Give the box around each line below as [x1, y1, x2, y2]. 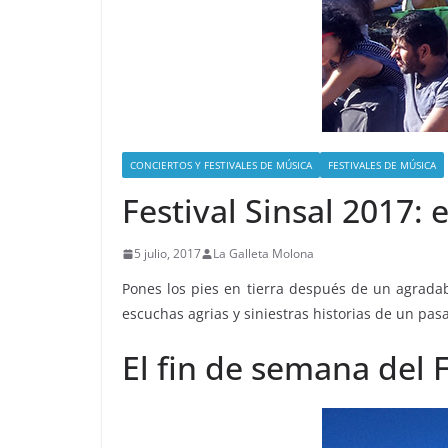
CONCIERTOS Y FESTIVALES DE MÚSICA [130, 158, 312, 172]
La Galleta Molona [213, 245, 314, 262]
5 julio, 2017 [134, 245, 201, 262]
